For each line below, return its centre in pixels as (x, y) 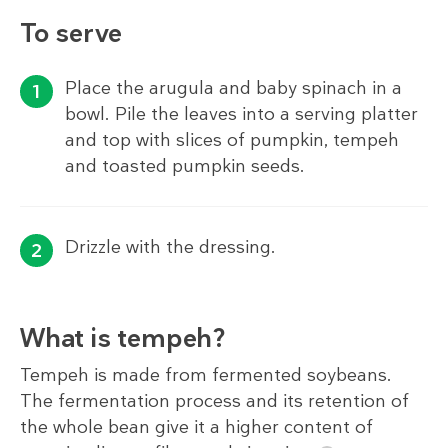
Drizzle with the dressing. (170, 247)
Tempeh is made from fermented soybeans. (206, 375)
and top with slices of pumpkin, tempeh (232, 140)
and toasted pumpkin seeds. (185, 166)
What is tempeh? (122, 338)
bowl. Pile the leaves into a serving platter (241, 114)
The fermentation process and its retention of (214, 401)
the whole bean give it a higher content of (196, 427)
